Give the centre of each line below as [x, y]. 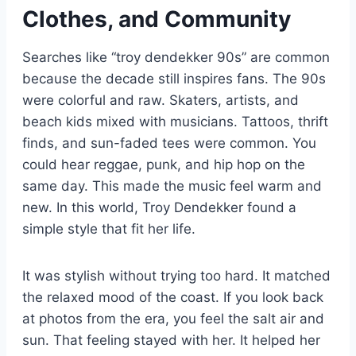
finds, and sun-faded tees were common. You [169, 143]
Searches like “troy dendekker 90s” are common [176, 57]
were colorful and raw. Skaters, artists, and [161, 100]
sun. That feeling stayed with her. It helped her [171, 340]
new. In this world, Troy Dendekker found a [159, 207]
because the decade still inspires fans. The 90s [174, 78]
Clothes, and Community [157, 19]
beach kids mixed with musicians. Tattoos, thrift [175, 121]
